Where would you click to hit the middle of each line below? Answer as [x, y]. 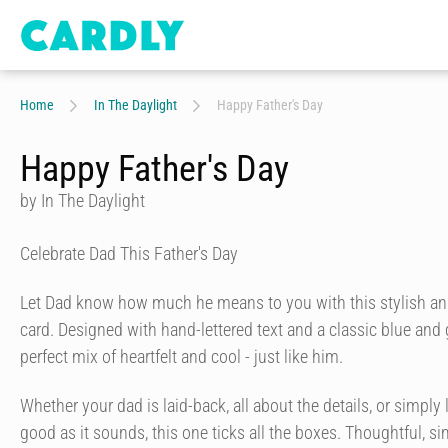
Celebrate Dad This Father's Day [129, 253]
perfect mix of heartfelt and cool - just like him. [181, 356]
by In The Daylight [82, 200]
